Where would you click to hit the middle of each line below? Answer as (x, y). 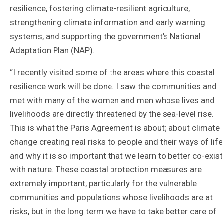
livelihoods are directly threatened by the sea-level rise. (112, 114)
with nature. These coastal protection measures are (106, 169)
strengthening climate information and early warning (108, 22)
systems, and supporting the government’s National (105, 36)
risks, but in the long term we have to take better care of (113, 211)
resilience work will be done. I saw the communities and (113, 86)
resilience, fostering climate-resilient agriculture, (100, 8)
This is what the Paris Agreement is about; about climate (115, 128)
